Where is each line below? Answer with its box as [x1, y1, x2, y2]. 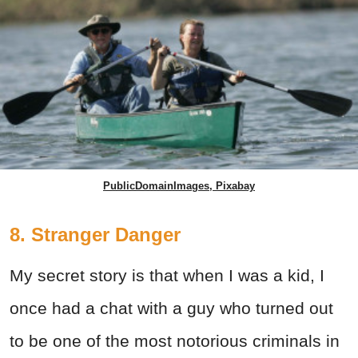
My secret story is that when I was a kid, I [10, 266, 324, 285]
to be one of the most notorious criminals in [10, 332, 340, 351]
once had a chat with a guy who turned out [10, 299, 333, 318]
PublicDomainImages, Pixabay [103, 180, 255, 193]
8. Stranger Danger [10, 224, 181, 246]
